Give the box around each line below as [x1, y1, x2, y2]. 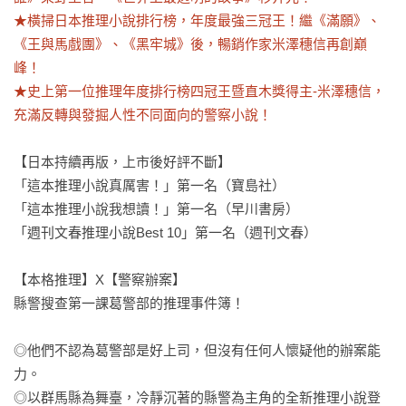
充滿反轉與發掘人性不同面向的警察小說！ [14, 107, 272, 122]
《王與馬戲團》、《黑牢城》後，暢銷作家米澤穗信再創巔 [14, 36, 367, 52]
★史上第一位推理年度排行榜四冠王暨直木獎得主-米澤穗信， [14, 83, 385, 99]
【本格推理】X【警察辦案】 [14, 272, 186, 287]
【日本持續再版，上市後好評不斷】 [14, 154, 231, 169]
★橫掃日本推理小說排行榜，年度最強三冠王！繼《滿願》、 [14, 13, 381, 28]
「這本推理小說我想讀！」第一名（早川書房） [14, 201, 299, 217]
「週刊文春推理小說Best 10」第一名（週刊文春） [14, 225, 317, 240]
